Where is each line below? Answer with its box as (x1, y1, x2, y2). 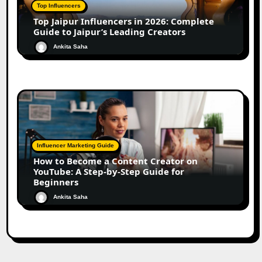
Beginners (33, 176, 79, 188)
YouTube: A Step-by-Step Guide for (33, 166, 185, 178)
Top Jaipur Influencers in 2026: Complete (33, 15, 215, 27)
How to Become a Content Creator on (33, 155, 198, 167)
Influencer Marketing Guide (37, 142, 115, 149)
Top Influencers (37, 2, 81, 9)
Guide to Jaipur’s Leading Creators (33, 26, 186, 38)
